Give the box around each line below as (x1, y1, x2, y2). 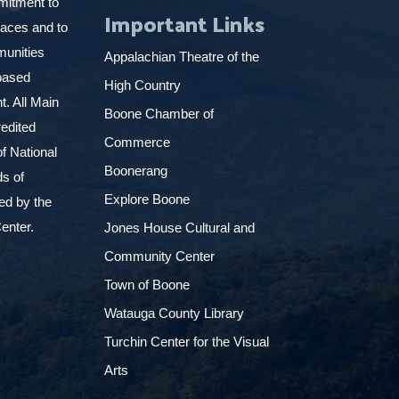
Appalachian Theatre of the (103, 49, 259, 65)
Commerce (103, 134, 174, 151)
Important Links (103, 4, 265, 44)
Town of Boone (103, 277, 190, 293)
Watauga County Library (103, 305, 248, 322)
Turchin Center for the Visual (103, 334, 269, 350)
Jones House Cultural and (103, 220, 255, 236)
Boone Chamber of (103, 106, 214, 122)
